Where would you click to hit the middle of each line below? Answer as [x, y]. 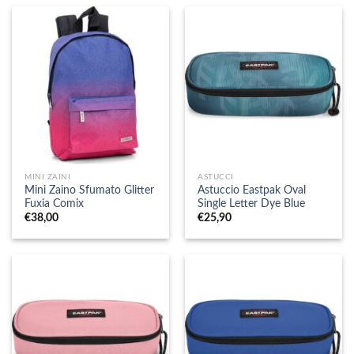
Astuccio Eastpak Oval [252, 190]
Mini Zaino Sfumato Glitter [90, 190]
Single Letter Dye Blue [252, 203]
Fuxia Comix [55, 203]
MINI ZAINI [48, 177]
